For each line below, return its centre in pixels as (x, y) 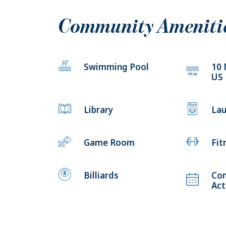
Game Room (109, 142)
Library (98, 109)
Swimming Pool (116, 67)
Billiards (101, 175)
